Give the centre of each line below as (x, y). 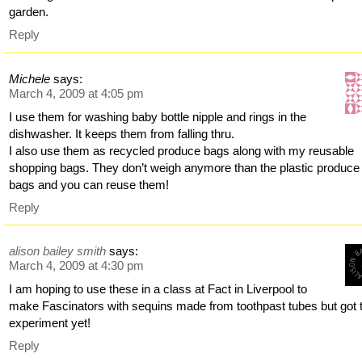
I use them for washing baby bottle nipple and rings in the (158, 116)
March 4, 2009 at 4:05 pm (77, 93)
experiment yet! (50, 323)
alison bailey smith (58, 251)
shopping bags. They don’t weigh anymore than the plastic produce (185, 167)
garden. (29, 12)
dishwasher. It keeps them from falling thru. (122, 133)
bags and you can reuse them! (89, 184)
